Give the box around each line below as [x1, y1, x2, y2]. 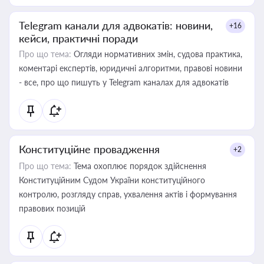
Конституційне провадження [19, 143, 160, 156]
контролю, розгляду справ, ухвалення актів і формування [19, 189, 237, 199]
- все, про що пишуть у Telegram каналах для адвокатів [19, 77, 229, 87]
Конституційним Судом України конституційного [19, 175, 205, 185]
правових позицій [19, 203, 85, 213]
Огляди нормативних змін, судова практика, [71, 49, 242, 59]
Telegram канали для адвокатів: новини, [19, 19, 213, 32]
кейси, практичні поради [19, 32, 138, 45]
